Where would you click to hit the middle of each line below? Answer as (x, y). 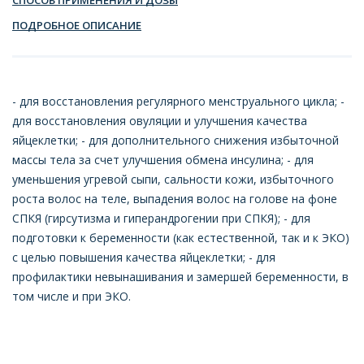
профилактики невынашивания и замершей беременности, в (180, 276)
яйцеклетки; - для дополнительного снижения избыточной (175, 140)
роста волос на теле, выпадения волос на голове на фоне (175, 198)
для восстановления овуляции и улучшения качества (160, 120)
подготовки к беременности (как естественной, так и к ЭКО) (181, 237)
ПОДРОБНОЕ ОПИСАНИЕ (77, 25)
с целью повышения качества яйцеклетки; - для (144, 257)
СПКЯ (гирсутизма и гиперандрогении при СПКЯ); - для (161, 218)
